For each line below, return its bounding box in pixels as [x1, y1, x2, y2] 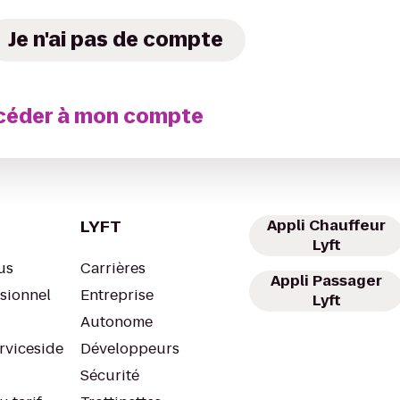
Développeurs [80, 338, 179, 359]
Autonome [80, 312, 153, 332]
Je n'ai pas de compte [8, 26, 224, 54]
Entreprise [80, 285, 154, 305]
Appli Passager [271, 271, 382, 291]
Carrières [80, 258, 146, 279]
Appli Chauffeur [267, 215, 386, 236]
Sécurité [80, 365, 139, 386]
